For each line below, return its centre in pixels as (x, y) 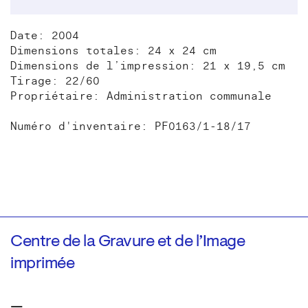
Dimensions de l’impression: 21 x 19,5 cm (148, 66)
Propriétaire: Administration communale (141, 96)
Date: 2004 (45, 35)
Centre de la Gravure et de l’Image (128, 242)
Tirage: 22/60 (55, 81)
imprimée (42, 264)
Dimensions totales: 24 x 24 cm (113, 51)
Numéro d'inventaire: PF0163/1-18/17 (131, 126)
